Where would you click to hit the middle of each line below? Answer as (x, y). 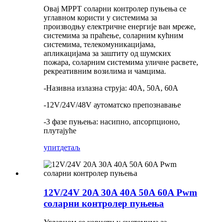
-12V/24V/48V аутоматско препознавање (112, 105)
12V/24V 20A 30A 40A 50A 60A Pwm (120, 192)
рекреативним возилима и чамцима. (105, 71)
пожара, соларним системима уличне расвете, (121, 62)
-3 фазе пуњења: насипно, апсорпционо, (112, 121)
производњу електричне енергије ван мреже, (120, 26)
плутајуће (60, 130)
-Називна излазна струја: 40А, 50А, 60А (111, 88)
